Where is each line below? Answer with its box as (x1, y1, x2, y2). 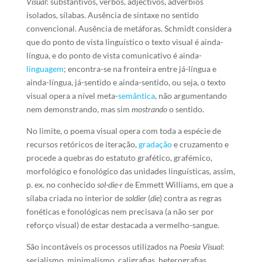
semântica (118, 91, 155, 101)
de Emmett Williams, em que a (122, 180, 233, 189)
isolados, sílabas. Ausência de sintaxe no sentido (26, 10, 199, 20)
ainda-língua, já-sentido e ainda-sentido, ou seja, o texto (26, 77, 226, 87)
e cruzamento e (171, 139, 229, 149)
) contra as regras (159, 193, 222, 203)
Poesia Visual (179, 242, 222, 251)
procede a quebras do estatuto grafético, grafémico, (26, 153, 212, 163)
